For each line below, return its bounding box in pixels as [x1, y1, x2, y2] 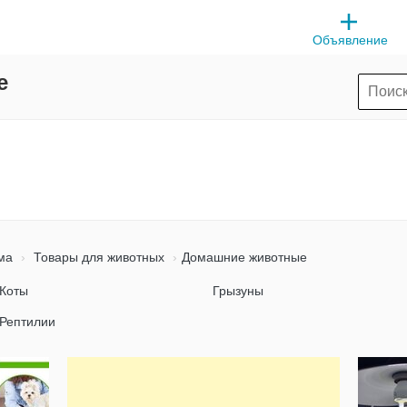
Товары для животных [30, 250, 164, 264]
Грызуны [213, 283, 263, 298]
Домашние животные [182, 250, 307, 264]
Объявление [313, 33, 389, 47]
